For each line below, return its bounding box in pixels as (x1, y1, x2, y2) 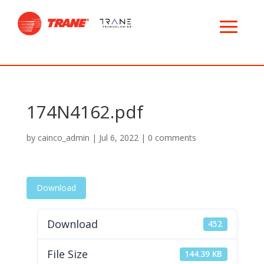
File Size (47, 247, 88, 262)
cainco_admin (37, 132, 90, 144)
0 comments (147, 132, 196, 144)
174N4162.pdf (26, 100, 143, 124)
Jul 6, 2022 (98, 132, 138, 144)
